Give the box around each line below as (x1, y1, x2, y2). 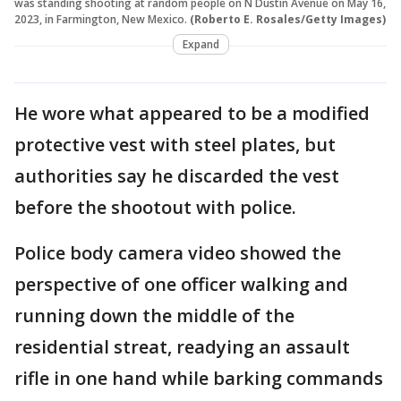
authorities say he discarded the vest (14, 163, 339, 188)
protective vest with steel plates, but (14, 132, 336, 157)
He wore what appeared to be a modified (14, 100, 370, 125)
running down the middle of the (14, 303, 294, 328)
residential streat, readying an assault (14, 334, 350, 359)
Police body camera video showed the (14, 240, 341, 265)
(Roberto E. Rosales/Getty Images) (190, 11, 386, 27)
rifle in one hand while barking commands (14, 365, 383, 390)
